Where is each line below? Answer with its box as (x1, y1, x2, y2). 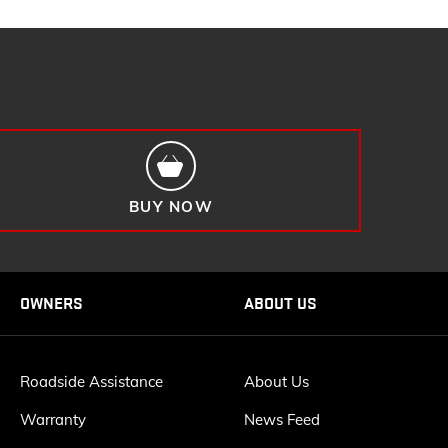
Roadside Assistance (20, 372, 163, 392)
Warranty (20, 410, 86, 430)
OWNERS (20, 292, 83, 315)
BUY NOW (128, 196, 214, 216)
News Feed (244, 410, 320, 430)
